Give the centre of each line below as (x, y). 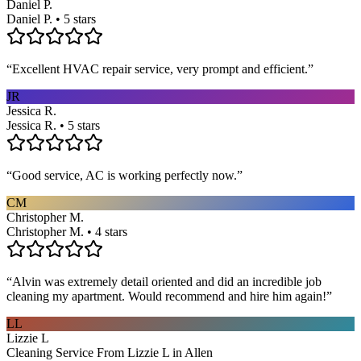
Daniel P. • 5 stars (51, 19)
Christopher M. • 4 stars (67, 231)
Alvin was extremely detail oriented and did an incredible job (167, 281)
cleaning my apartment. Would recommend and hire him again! (166, 296)
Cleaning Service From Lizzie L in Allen (110, 352)
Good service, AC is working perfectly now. (124, 175)
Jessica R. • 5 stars (53, 125)
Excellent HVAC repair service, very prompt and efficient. (160, 68)
